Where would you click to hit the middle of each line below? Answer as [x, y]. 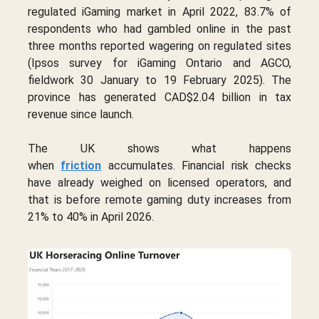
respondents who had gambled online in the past [159, 28]
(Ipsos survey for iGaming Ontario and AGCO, [159, 63]
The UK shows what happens [159, 148]
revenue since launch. [81, 114]
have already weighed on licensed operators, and [159, 182]
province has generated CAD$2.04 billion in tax [159, 97]
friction [81, 165]
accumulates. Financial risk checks [197, 165]
